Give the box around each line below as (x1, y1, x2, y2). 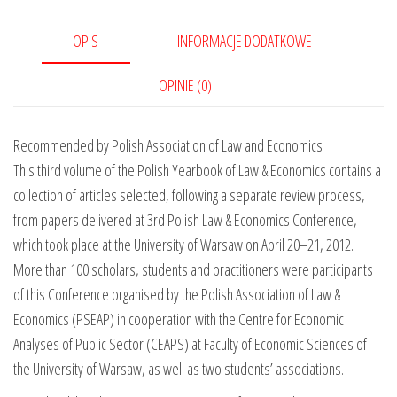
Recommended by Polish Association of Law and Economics (13, 134, 323, 156)
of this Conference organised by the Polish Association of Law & (13, 283, 340, 305)
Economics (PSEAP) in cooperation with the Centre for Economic (13, 307, 344, 330)
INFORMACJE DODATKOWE (176, 29, 312, 51)
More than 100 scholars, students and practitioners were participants (13, 258, 373, 280)
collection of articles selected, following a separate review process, (13, 183, 365, 206)
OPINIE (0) (159, 74, 212, 96)
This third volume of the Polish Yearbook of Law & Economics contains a (13, 159, 381, 181)
